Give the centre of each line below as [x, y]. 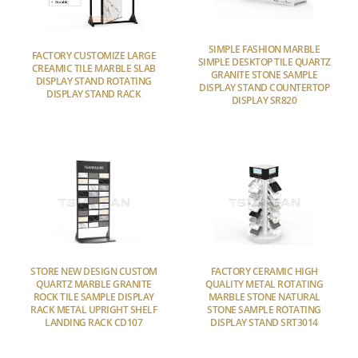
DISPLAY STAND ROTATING [93, 82]
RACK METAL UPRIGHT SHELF [94, 309]
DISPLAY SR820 [264, 101]
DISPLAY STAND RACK [94, 94]
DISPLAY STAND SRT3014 [264, 322]
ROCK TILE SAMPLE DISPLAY [93, 296]
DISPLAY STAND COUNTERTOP [265, 88]
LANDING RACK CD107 [94, 322]
